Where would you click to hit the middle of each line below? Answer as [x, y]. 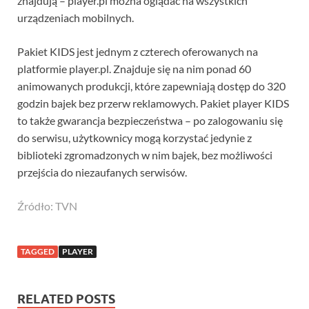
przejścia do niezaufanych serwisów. [102, 172]
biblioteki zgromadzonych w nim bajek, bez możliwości [145, 155]
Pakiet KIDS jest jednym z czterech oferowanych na [138, 52]
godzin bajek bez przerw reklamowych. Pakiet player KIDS [153, 103]
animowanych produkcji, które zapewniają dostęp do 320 [151, 86]
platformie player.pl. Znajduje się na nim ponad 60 [134, 69]
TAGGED [38, 252]
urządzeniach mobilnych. [76, 18]
